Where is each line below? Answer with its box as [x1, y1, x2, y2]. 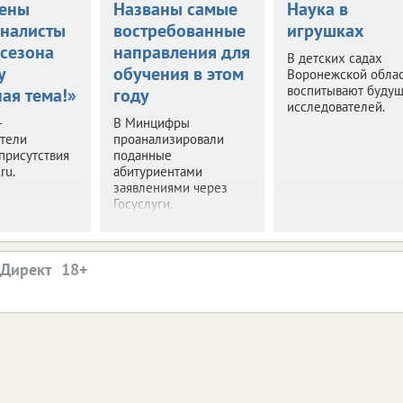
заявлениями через [112, 178, 228, 196]
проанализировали [112, 130, 224, 148]
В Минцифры [112, 113, 190, 131]
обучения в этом [112, 61, 244, 85]
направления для [112, 40, 250, 64]
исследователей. [286, 97, 385, 115]
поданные [112, 146, 172, 164]
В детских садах [286, 49, 382, 67]
